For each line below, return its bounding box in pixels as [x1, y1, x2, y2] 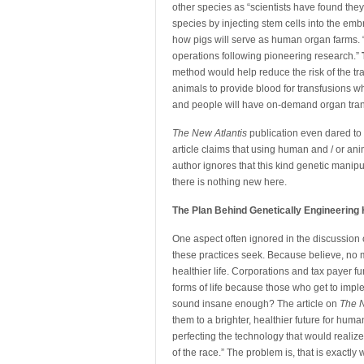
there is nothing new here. [172, 176, 287, 188]
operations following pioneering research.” [172, 50, 362, 62]
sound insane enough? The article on [172, 298, 340, 310]
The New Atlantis [172, 128, 247, 139]
